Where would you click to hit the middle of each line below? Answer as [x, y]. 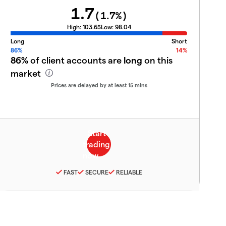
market [27, 73]
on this [157, 60]
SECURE [97, 172]
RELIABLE [129, 172]
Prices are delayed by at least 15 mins [99, 85]
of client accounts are [76, 60]
